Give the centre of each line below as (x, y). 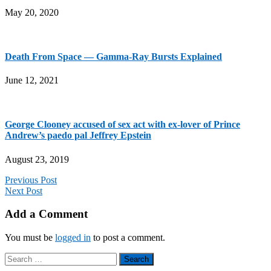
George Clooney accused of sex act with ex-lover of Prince (122, 125)
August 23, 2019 (37, 159)
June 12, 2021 (32, 80)
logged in (73, 238)
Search (17, 258)
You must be (30, 238)
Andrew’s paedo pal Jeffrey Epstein (78, 135)
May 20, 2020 (32, 12)
